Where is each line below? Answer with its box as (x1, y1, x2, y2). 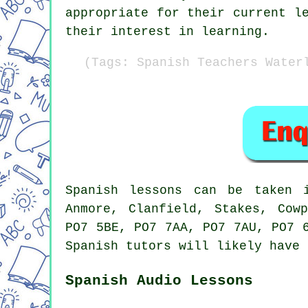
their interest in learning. (65, 24, 269, 38)
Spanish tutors (65, 239, 171, 253)
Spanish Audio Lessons (65, 272, 253, 289)
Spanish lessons (65, 183, 183, 197)
